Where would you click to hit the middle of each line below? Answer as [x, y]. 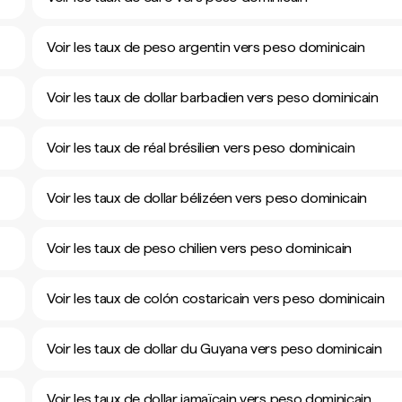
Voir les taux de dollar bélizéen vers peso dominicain [207, 198]
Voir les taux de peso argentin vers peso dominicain [206, 47]
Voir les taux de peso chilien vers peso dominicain [199, 248]
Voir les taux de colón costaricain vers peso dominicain [216, 298]
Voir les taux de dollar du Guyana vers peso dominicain [214, 349]
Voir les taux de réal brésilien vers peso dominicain [201, 148]
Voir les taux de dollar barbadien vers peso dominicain [213, 97]
